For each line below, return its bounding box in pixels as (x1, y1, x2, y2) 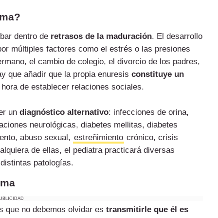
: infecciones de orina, (109, 108, 189, 117)
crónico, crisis (124, 133, 178, 143)
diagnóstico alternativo (19, 108, 109, 117)
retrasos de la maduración (51, 32, 152, 41)
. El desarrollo (152, 32, 202, 41)
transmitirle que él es (106, 205, 188, 215)
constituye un (131, 70, 184, 79)
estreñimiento (74, 133, 123, 143)
